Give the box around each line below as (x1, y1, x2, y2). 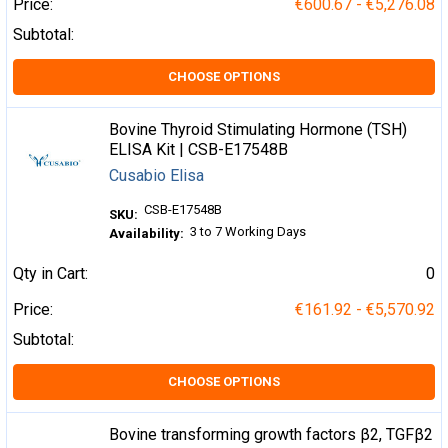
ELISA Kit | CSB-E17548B (109, 140, 289, 160)
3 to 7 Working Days (190, 224, 307, 240)
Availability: (109, 225, 185, 241)
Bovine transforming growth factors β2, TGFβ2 (109, 425, 434, 445)
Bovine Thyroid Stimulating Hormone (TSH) (109, 120, 408, 140)
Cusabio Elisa (109, 166, 205, 186)
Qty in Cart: (13, 264, 88, 284)
